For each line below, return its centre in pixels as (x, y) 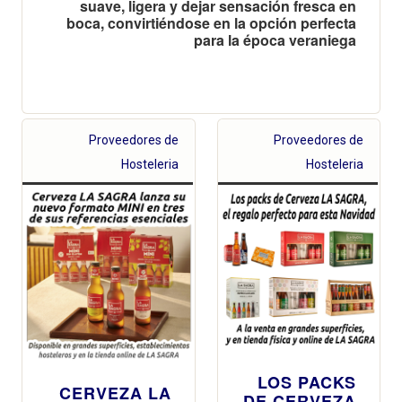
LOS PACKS (307, 382)
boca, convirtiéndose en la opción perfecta (211, 22)
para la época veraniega (275, 39)
